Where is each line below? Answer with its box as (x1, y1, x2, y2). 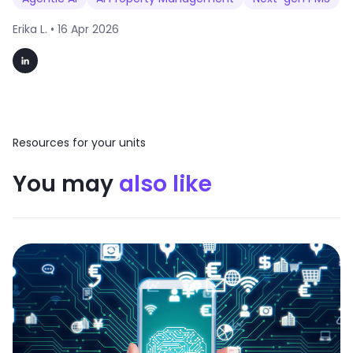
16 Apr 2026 (58, 21, 119, 38)
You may (13, 168, 119, 199)
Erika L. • (13, 21, 58, 38)
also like (119, 168, 212, 199)
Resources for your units (13, 135, 146, 151)
